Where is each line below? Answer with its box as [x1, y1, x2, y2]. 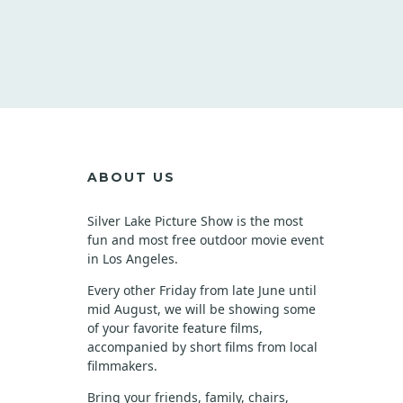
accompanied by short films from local [87, 338, 318, 355]
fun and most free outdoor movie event [87, 231, 324, 248]
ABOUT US [87, 169, 175, 185]
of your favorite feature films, [87, 319, 263, 336]
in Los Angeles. [87, 250, 178, 267]
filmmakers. [87, 357, 157, 374]
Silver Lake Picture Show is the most [87, 212, 303, 229]
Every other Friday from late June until [87, 282, 317, 299]
